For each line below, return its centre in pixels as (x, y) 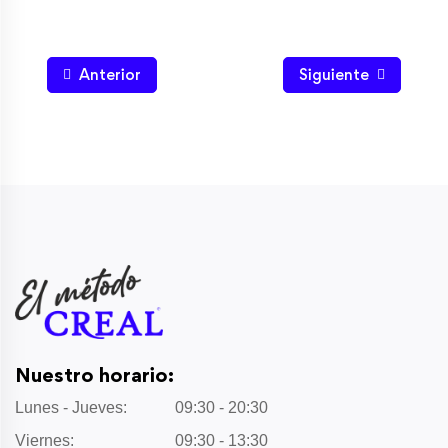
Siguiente (334, 74)
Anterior (110, 74)
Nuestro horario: (94, 375)
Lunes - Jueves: (71, 408)
